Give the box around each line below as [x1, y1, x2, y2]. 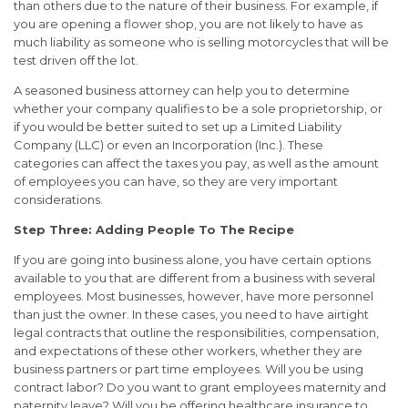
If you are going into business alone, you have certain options [14, 252, 371, 268]
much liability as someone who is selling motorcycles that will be [14, 35, 389, 50]
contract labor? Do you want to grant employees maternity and [14, 380, 386, 395]
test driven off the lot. [14, 53, 138, 68]
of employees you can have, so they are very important [14, 174, 338, 189]
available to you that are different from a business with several [14, 270, 375, 286]
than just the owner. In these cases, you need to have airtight [14, 307, 369, 322]
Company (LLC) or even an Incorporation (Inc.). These [14, 138, 323, 153]
